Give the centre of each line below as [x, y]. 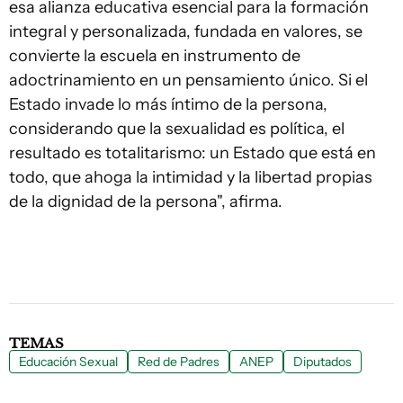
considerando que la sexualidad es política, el [177, 128]
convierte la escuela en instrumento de [155, 55]
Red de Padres [179, 361]
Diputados [322, 361]
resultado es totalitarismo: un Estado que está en [193, 152]
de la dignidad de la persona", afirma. [146, 201]
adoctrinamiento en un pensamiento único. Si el [188, 80]
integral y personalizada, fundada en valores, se [186, 31]
